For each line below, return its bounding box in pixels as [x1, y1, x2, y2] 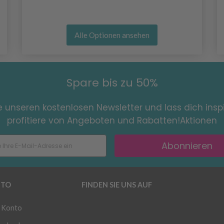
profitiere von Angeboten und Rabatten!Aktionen [7, 114, 217, 127]
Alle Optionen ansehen [74, 30, 149, 40]
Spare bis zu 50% [66, 75, 158, 91]
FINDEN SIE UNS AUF [81, 180, 152, 189]
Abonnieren [161, 139, 212, 152]
